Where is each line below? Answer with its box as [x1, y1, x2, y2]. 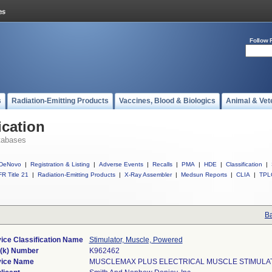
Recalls [152, 161, 172, 168]
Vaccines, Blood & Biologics [119, 97, 216, 105]
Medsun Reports [181, 171, 227, 178]
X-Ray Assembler [124, 171, 172, 178]
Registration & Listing [30, 161, 90, 168]
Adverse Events [99, 161, 143, 168]
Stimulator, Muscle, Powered [89, 236, 183, 244]
